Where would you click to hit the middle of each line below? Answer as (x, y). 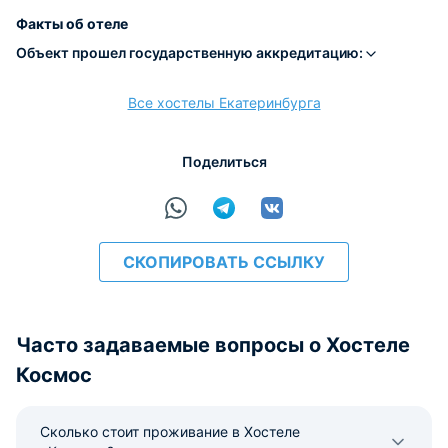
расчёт (103, 110)
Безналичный (103, 10)
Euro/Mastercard (224, 10)
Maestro (277, 10)
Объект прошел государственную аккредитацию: (189, 52)
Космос (54, 375)
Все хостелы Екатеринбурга (224, 102)
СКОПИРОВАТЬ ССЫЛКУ (224, 262)
